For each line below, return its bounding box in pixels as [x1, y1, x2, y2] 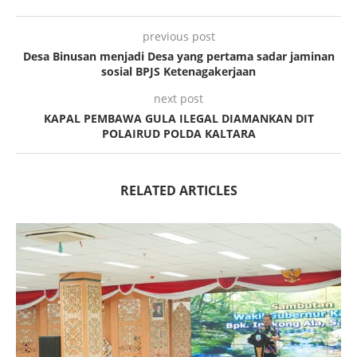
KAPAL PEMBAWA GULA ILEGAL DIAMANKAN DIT [43, 110, 314, 126]
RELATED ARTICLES [120, 181, 237, 199]
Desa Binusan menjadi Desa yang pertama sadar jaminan [22, 48, 335, 64]
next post [154, 90, 203, 106]
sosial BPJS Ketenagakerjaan [101, 63, 256, 79]
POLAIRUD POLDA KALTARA [101, 125, 256, 141]
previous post [142, 28, 215, 44]
